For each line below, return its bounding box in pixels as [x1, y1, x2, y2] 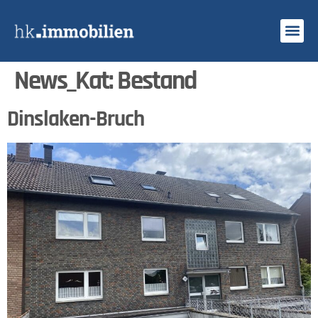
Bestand [117, 64, 196, 98]
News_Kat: [14, 64, 117, 98]
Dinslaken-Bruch [7, 104, 144, 133]
